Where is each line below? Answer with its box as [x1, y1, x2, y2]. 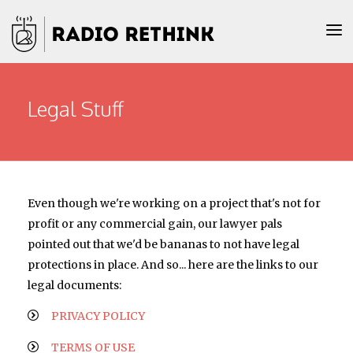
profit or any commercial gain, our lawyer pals [28, 217, 282, 231]
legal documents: [28, 278, 121, 292]
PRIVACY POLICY [51, 309, 145, 323]
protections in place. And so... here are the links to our [28, 258, 318, 272]
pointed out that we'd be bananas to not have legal [28, 237, 299, 251]
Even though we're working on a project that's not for [28, 196, 321, 210]
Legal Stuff [28, 95, 124, 121]
